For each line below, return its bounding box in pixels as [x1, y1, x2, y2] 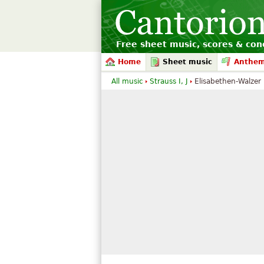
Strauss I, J [150, 77, 188, 85]
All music [111, 77, 143, 85]
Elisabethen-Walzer [194, 77, 261, 85]
